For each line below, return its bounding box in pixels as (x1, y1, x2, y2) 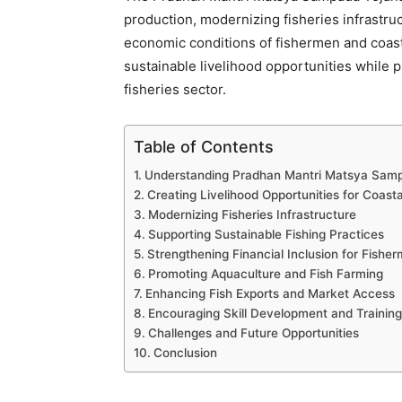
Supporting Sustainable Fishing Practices (147, 227, 384, 242)
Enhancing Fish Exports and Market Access (144, 286, 395, 301)
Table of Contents (134, 136, 274, 156)
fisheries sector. (124, 81, 226, 99)
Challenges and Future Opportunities (147, 326, 359, 341)
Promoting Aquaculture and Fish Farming (147, 267, 383, 282)
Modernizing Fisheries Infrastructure (147, 207, 356, 223)
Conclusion (153, 345, 217, 361)
